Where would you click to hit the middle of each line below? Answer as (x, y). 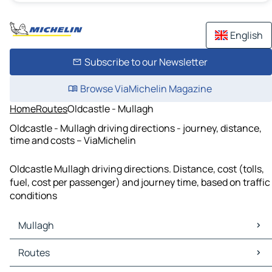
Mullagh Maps (43, 246)
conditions (33, 196)
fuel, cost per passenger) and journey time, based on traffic (140, 182)
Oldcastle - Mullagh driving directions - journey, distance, (136, 128)
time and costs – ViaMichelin (73, 140)
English (246, 35)
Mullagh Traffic (46, 260)
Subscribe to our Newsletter (146, 62)
